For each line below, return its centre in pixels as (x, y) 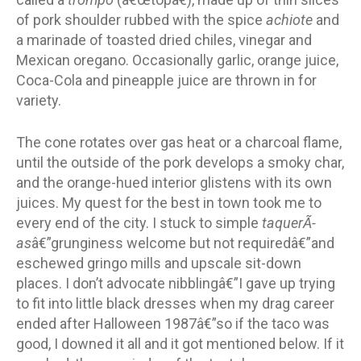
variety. (39, 100)
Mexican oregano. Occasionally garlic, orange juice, (177, 60)
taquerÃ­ (289, 222)
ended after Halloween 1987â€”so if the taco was (173, 323)
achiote (289, 19)
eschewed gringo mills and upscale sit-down (159, 263)
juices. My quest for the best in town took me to (169, 202)
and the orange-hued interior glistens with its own (174, 182)
